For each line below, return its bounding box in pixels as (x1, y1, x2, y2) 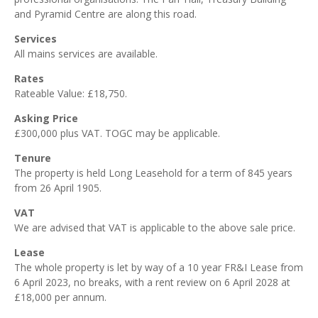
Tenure (14, 151, 51, 165)
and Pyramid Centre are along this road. (14, 7, 197, 21)
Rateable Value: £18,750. (14, 87, 127, 100)
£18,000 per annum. (14, 290, 106, 304)
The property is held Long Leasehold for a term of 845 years (14, 166, 292, 180)
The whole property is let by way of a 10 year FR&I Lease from (14, 261, 303, 274)
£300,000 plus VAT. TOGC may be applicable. (14, 126, 220, 140)
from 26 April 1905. (14, 181, 102, 194)
